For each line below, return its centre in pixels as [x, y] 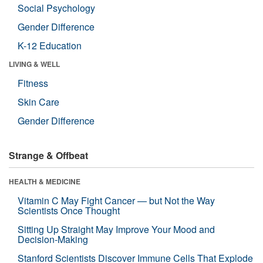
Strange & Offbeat [48, 155]
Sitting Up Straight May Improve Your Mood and [116, 229]
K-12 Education [50, 45]
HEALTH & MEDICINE [45, 181]
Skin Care [38, 102]
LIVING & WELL [34, 64]
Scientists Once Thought [69, 210]
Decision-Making [53, 239]
